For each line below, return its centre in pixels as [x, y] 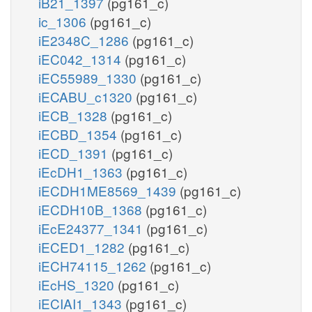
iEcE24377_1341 [92, 228]
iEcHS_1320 [78, 284]
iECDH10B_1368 [92, 209]
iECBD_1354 [79, 134]
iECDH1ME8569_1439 [109, 190]
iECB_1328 [75, 115]
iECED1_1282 [83, 247]
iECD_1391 [75, 153]
